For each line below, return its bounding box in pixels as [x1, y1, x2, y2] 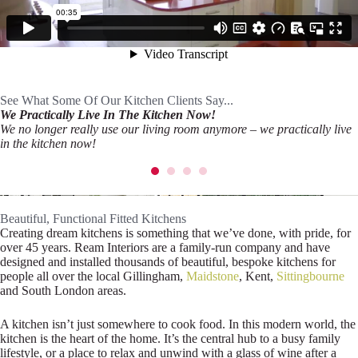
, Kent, [239, 269, 276, 284]
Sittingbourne [276, 269, 344, 284]
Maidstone [186, 269, 239, 284]
